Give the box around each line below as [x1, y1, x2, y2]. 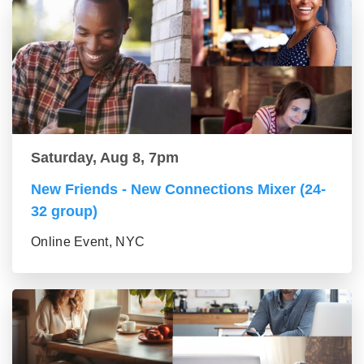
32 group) [31, 203, 97, 219]
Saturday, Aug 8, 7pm [31, 149, 179, 166]
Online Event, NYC [31, 235, 145, 249]
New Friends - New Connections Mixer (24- [31, 181, 326, 197]
